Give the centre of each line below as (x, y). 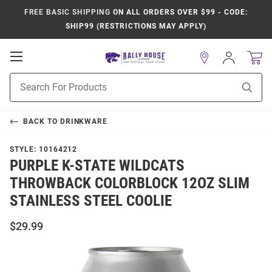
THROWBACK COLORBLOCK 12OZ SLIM (130, 183)
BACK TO (41, 121)
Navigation (49, 80)
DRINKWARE (84, 121)
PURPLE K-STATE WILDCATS (97, 165)
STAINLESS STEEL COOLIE (91, 201)
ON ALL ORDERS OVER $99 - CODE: (179, 12)
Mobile (40, 68)
